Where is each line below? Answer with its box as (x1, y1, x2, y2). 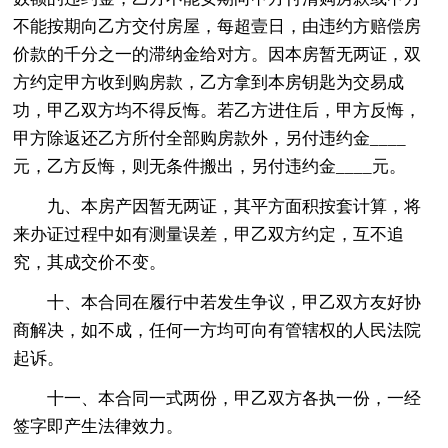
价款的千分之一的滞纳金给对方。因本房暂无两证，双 (13, 44, 422, 64)
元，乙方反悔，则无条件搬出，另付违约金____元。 (13, 156, 407, 176)
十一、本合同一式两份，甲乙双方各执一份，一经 (47, 388, 422, 408)
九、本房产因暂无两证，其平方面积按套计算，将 (47, 196, 422, 216)
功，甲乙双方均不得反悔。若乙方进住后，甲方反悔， (13, 100, 422, 120)
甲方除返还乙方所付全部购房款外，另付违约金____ (13, 128, 407, 148)
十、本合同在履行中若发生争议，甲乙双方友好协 (47, 292, 422, 312)
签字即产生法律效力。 (13, 416, 184, 436)
